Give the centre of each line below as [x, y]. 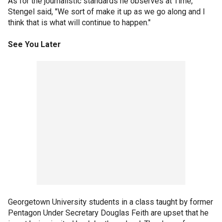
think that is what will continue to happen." [79, 23]
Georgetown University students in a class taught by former [111, 202]
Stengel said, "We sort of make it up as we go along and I [107, 12]
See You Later [34, 44]
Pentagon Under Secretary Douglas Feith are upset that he [108, 213]
